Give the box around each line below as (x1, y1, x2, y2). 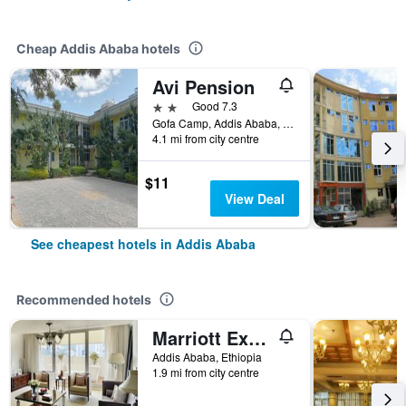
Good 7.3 (192, 98, 237, 113)
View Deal (224, 189, 285, 208)
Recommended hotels (16, 292, 151, 307)
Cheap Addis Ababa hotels (16, 41, 180, 56)
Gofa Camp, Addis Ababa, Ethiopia (283, 115, 294, 130)
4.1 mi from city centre (152, 130, 259, 146)
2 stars (151, 97, 193, 114)
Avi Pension (152, 73, 255, 100)
